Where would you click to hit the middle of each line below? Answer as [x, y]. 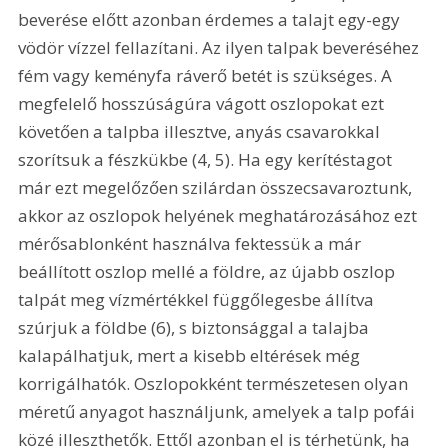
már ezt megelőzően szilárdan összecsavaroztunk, [217, 188]
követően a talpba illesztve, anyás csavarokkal [201, 132]
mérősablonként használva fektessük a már [192, 244]
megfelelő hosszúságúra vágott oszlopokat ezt [203, 104]
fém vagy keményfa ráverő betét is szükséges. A [207, 76]
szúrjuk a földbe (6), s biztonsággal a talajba [196, 328]
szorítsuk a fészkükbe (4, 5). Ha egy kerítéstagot [207, 160]
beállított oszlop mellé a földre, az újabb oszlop [209, 272]
